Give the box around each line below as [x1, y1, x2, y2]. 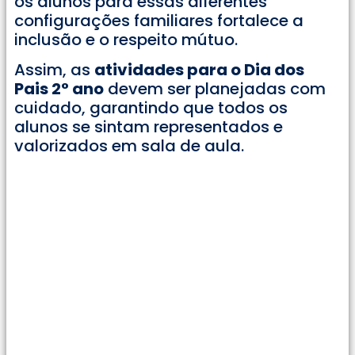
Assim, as [14, 59, 94, 82]
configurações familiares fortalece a [14, 10, 303, 32]
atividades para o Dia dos [94, 59, 304, 82]
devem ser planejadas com [104, 78, 326, 101]
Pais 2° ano [14, 78, 104, 101]
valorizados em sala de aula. [14, 135, 244, 158]
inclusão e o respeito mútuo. [14, 29, 238, 52]
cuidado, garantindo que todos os [14, 97, 288, 120]
